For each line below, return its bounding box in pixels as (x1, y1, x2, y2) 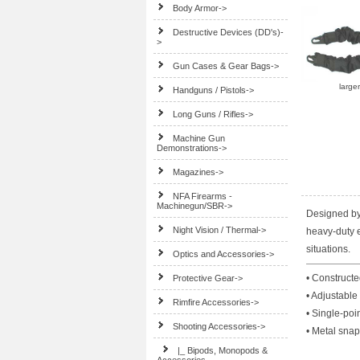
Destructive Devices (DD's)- (173, 27, 284, 37)
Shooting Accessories (173, 321, 258, 331)
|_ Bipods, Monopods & (178, 346, 268, 355)
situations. (306, 243, 350, 256)
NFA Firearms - (173, 191, 233, 201)
